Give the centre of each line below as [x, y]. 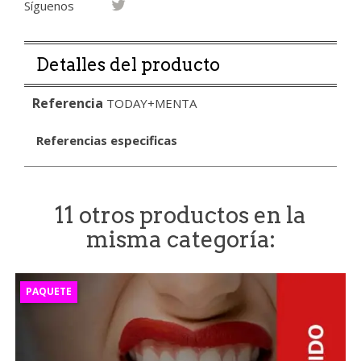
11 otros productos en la [180, 215]
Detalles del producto [128, 64]
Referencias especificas [107, 140]
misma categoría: [180, 239]
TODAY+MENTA [151, 103]
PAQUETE [49, 292]
